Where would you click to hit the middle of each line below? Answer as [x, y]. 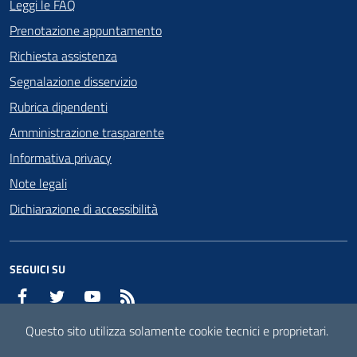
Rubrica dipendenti [59, 106]
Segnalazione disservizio [73, 81]
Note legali [38, 183]
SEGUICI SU [37, 269]
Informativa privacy [61, 157]
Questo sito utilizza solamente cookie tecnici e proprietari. [177, 331]
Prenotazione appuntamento [86, 30]
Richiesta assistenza [63, 55]
